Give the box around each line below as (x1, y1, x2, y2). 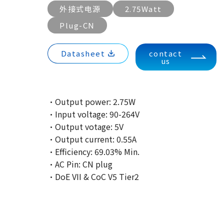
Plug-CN (59, 20, 95, 30)
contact (148, 48, 182, 58)
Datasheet (60, 48, 105, 58)
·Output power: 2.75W (47, 95, 135, 107)
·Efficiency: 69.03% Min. (47, 145, 139, 157)
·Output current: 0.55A (47, 133, 136, 145)
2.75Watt (124, 3, 162, 14)
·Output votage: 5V (47, 120, 123, 132)
